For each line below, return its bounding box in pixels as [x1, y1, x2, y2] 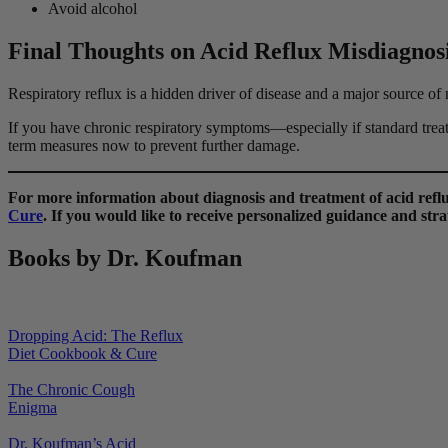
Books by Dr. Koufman [8, 244, 242, 271]
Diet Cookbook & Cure [8, 345, 157, 363]
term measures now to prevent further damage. [8, 136, 304, 154]
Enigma [8, 399, 57, 417]
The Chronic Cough [8, 381, 135, 399]
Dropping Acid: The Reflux [8, 327, 183, 345]
